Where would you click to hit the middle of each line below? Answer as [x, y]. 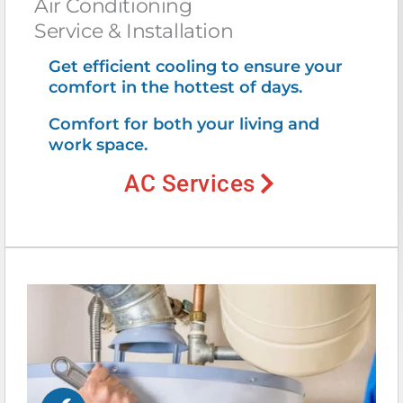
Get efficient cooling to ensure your [196, 66]
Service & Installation [134, 31]
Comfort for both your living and [184, 124]
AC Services [190, 183]
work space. [98, 144]
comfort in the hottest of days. [175, 87]
